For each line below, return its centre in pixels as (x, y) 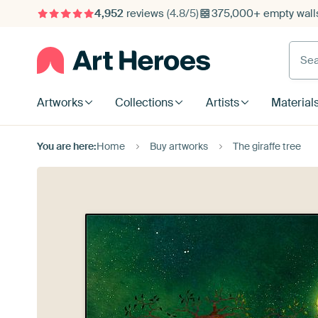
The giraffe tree (267, 146)
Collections (144, 103)
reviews (145, 13)
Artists (222, 103)
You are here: (67, 146)
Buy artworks (179, 146)
